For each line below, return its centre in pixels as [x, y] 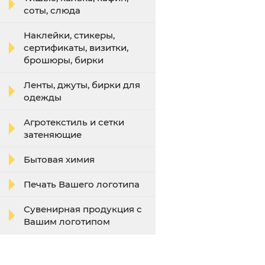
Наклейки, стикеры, [69, 35]
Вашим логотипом [67, 222]
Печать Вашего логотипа [82, 184]
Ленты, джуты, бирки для [82, 85]
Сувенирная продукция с [83, 209]
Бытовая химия [59, 159]
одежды [43, 97]
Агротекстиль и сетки [74, 122]
